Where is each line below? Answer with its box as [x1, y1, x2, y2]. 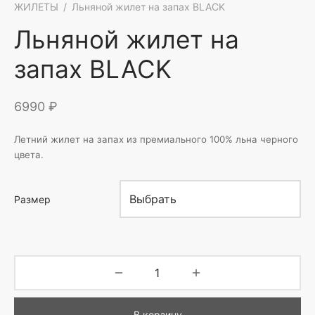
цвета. [14, 149, 44, 161]
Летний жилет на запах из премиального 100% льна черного [14, 134, 298, 146]
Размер [14, 193, 51, 206]
